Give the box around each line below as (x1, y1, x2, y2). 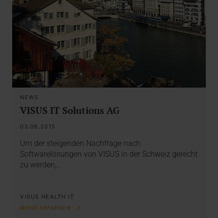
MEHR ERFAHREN (20, 205, 73, 212)
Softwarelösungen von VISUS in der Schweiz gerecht (20, 149, 198, 159)
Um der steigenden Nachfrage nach (20, 139, 141, 148)
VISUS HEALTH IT (20, 193, 74, 200)
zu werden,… (20, 160, 62, 170)
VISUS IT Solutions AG (20, 104, 120, 116)
